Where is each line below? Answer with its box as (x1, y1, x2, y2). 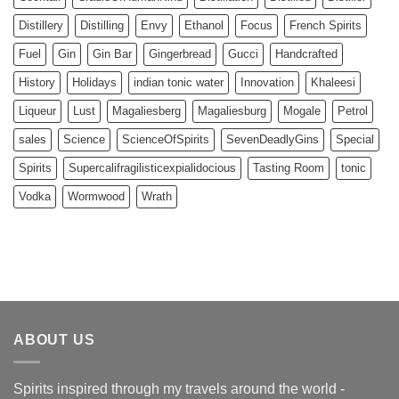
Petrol (338, 104, 368, 118)
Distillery (19, 19, 63, 33)
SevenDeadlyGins (226, 133, 319, 147)
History (19, 76, 55, 90)
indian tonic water (134, 76, 224, 90)
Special (336, 133, 374, 147)
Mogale (283, 104, 321, 118)
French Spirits (289, 19, 362, 33)
